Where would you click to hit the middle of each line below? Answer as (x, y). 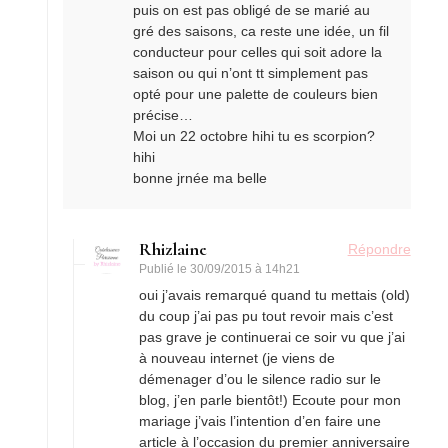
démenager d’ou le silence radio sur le (260, 378)
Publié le (165, 268)
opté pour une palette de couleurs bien (256, 93)
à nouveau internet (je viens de (237, 357)
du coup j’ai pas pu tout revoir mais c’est (266, 315)
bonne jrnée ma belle (200, 177)
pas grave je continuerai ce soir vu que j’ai (272, 336)
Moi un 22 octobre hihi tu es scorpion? (254, 135)
